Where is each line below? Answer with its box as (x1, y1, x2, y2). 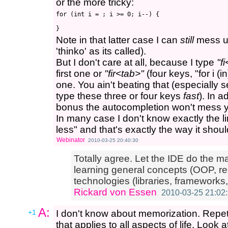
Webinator (56, 136, 85, 144)
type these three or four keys (56, 91, 183, 101)
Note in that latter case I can (56, 35, 180, 45)
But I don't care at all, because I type (56, 57, 217, 68)
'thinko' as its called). (56, 46, 146, 56)
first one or (56, 68, 104, 79)
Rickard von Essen (74, 187, 157, 197)
